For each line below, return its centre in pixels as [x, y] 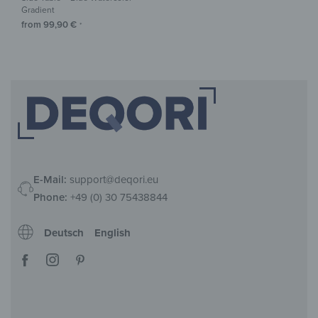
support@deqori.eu [113, 179]
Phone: [50, 197]
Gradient [38, 10]
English [113, 232]
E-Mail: [50, 179]
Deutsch [64, 232]
